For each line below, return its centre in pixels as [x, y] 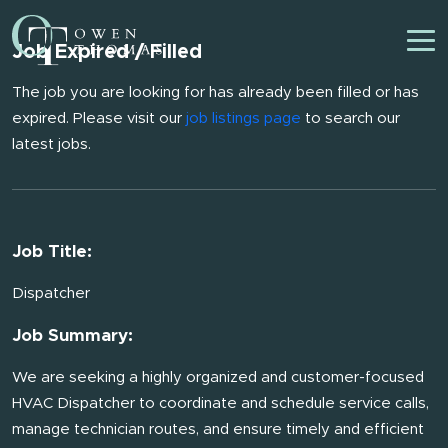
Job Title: [52, 251]
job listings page [243, 118]
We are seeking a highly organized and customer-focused [218, 377]
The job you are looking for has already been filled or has [215, 92]
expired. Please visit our [99, 118]
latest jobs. [51, 144]
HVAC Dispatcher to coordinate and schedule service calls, [220, 403]
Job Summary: [72, 335]
